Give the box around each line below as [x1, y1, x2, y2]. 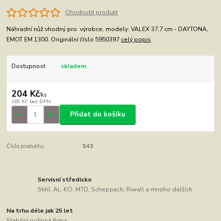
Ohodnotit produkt [65, 8, 118, 17]
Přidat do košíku [70, 110, 125, 119]
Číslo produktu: [6, 142, 45, 150]
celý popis [121, 35, 151, 43]
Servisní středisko [37, 176, 92, 184]
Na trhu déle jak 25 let [6, 207, 74, 215]
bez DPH [29, 97, 51, 105]
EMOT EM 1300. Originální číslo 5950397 [6, 35, 121, 43]
